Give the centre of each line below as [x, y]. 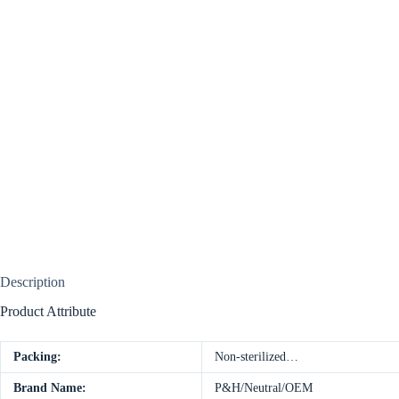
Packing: [37, 357]
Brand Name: [50, 388]
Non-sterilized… [256, 357]
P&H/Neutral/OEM [264, 388]
